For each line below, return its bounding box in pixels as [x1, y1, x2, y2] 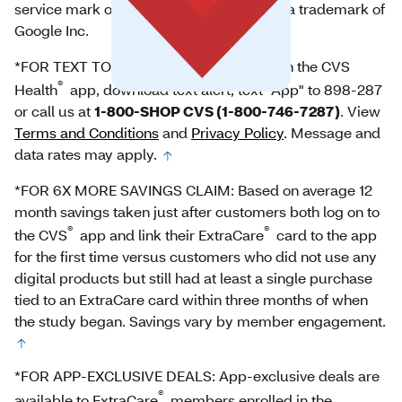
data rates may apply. [14, 144, 157, 163]
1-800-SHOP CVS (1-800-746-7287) [94, 100, 340, 120]
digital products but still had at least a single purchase [14, 268, 372, 288]
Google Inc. [14, 20, 89, 39]
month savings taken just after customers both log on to [14, 201, 380, 221]
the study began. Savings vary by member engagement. [14, 311, 386, 331]
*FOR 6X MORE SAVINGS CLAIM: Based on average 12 [14, 179, 372, 199]
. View [340, 100, 380, 120]
